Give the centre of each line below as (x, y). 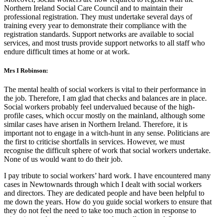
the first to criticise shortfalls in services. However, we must (94, 141)
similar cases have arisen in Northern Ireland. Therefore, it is (96, 124)
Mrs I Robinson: (26, 70)
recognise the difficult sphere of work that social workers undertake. (107, 150)
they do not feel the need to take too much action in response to (100, 210)
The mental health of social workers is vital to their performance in (105, 89)
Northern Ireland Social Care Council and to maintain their (93, 8)
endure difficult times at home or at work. (67, 51)
